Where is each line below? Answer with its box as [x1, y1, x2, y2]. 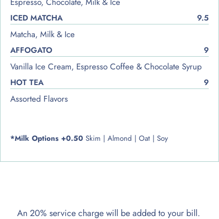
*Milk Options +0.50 [10, 132, 83, 144]
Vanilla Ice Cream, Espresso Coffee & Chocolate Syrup [10, 60, 202, 72]
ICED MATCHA [10, 12, 63, 23]
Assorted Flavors [10, 92, 68, 105]
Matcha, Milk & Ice [10, 28, 75, 40]
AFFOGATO [10, 44, 52, 56]
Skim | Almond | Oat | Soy [83, 132, 168, 144]
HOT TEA [10, 76, 44, 88]
